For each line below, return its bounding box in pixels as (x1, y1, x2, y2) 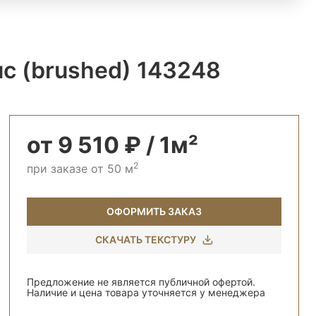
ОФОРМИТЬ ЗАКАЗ (107, 205, 202, 217)
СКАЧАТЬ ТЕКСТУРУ (95, 233, 196, 245)
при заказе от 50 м (27, 162, 133, 176)
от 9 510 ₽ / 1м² (27, 131, 198, 159)
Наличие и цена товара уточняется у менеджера (27, 286, 265, 298)
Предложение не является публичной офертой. (27, 276, 255, 288)
